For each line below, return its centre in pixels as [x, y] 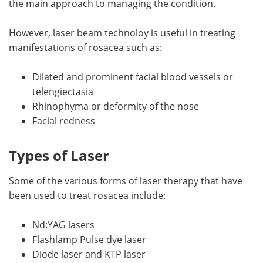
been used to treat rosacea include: [87, 195]
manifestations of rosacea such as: [85, 47]
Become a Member [197, 50]
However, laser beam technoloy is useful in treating [122, 33]
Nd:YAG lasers [63, 225]
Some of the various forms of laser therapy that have [126, 181]
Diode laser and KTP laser [89, 254]
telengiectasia [63, 91]
